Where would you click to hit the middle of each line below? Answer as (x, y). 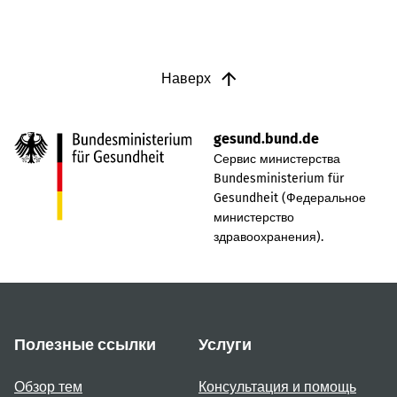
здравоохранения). (268, 237)
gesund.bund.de (266, 139)
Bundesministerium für (278, 179)
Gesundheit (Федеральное (289, 198)
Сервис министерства (276, 160)
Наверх (187, 79)
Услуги (225, 345)
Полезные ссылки (85, 345)
